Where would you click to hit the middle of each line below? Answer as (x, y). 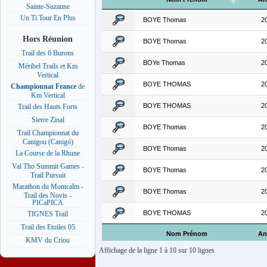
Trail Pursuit (48, 175)
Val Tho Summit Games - (48, 167)
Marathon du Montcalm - (48, 187)
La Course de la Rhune (48, 153)
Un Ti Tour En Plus (48, 18)
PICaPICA (48, 202)
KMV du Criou (48, 240)
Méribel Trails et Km (48, 66)
